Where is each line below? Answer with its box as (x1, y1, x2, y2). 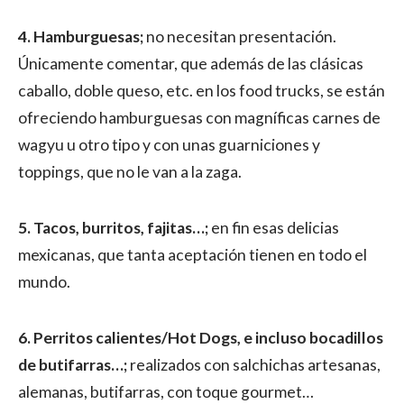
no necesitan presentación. (143, 27, 336, 46)
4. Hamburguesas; (18, 27, 143, 46)
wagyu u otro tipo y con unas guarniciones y (18, 135, 320, 154)
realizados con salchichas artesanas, (130, 355, 381, 374)
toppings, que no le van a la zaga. (18, 162, 242, 181)
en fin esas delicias (211, 218, 339, 237)
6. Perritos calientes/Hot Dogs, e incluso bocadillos (18, 328, 383, 347)
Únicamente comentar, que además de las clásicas (18, 54, 363, 73)
